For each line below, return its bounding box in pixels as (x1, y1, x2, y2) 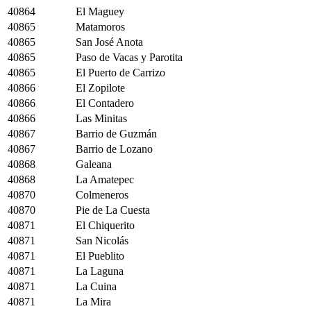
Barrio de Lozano (76, 143, 153, 155)
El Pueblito (76, 250, 124, 262)
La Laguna (76, 265, 124, 277)
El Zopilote (76, 82, 125, 94)
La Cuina (76, 280, 117, 292)
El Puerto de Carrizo (76, 67, 165, 78)
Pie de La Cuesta (76, 204, 150, 216)
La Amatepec (76, 174, 134, 185)
